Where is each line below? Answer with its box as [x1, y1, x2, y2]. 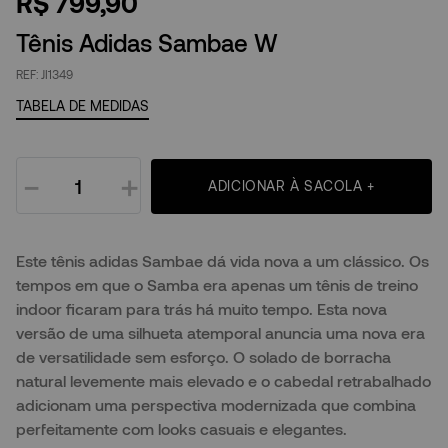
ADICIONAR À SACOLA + [208, 177, 375, 195]
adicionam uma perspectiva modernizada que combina [16, 395, 416, 415]
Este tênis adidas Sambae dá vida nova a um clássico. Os [16, 251, 429, 271]
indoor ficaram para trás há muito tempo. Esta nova [16, 299, 387, 319]
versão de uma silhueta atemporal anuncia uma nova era [16, 323, 425, 343]
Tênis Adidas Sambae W [16, 28, 278, 58]
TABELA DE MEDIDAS [16, 97, 149, 115]
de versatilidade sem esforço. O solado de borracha [16, 347, 391, 367]
